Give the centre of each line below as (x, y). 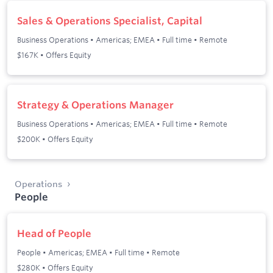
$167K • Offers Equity (54, 55)
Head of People (54, 234)
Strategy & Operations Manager (95, 105)
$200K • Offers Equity (55, 139)
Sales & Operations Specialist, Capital (110, 21)
